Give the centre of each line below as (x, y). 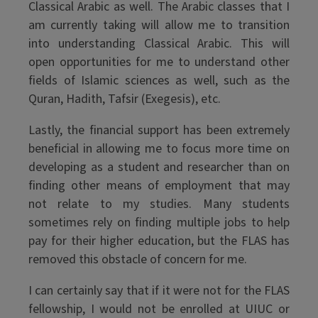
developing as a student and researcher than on (159, 167)
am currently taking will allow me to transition (159, 25)
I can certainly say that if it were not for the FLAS (159, 291)
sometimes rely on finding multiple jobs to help (159, 223)
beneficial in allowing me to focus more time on (159, 149)
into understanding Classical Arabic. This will (159, 44)
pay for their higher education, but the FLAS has (159, 241)
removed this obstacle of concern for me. (138, 259)
